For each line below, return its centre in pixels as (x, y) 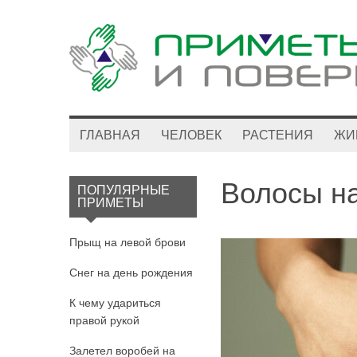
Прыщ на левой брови (127, 242)
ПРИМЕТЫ (110, 203)
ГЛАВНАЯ (110, 135)
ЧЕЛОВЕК (191, 135)
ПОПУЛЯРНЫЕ (124, 190)
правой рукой (104, 320)
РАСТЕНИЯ (278, 135)
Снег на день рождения (131, 273)
